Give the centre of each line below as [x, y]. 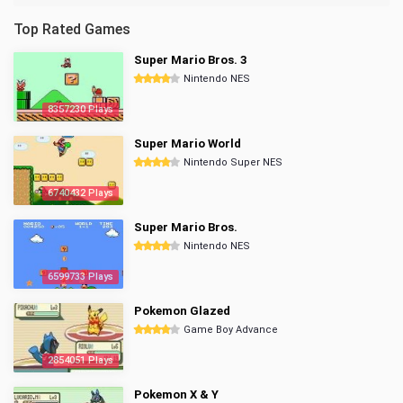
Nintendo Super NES [233, 162]
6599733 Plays [81, 277]
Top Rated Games [72, 29]
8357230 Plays [81, 109]
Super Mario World [188, 143]
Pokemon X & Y [176, 394]
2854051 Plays [81, 360]
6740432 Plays [81, 193]
